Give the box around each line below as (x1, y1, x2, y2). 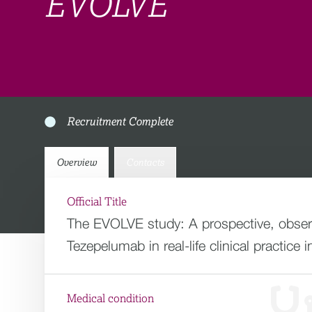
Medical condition (67, 293, 154, 304)
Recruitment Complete (67, 116, 173, 127)
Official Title (67, 196, 127, 208)
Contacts (126, 158, 164, 168)
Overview (56, 158, 97, 168)
